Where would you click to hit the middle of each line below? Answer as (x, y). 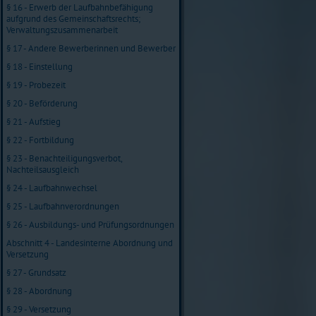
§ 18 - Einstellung (39, 66)
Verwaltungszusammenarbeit (62, 30)
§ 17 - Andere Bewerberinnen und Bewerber (91, 48)
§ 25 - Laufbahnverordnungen (63, 206)
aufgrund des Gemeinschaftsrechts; (73, 18)
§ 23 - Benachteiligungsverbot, (64, 158)
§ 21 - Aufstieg (34, 121)
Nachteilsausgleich (43, 169)
